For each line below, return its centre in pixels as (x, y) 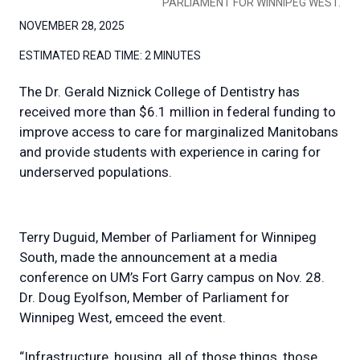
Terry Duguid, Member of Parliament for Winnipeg (168, 237)
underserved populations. (96, 172)
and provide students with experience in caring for (170, 151)
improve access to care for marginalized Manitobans (179, 131)
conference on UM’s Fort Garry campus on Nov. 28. (172, 277)
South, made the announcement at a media (148, 257)
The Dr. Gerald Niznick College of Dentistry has (160, 91)
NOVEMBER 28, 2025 (72, 25)
